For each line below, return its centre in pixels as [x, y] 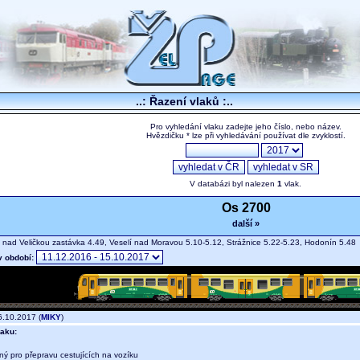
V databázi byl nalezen [233, 184]
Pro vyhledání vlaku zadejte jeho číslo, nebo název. [245, 127]
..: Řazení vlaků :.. [184, 101]
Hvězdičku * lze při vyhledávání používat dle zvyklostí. [245, 136]
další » [246, 224]
